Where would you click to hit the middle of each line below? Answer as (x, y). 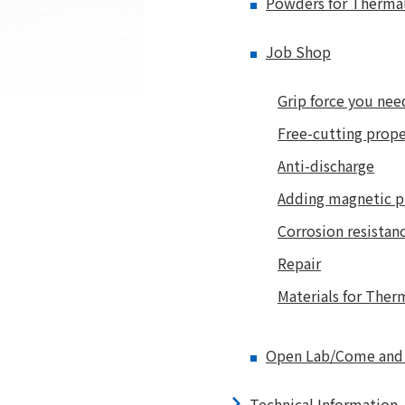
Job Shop (298, 52)
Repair (299, 263)
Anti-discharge (326, 165)
